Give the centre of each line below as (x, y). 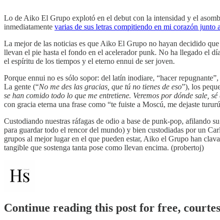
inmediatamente (29, 27)
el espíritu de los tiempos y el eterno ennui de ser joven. (89, 61)
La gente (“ (21, 87)
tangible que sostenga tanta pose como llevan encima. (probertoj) (104, 148)
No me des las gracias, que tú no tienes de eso (110, 87)
